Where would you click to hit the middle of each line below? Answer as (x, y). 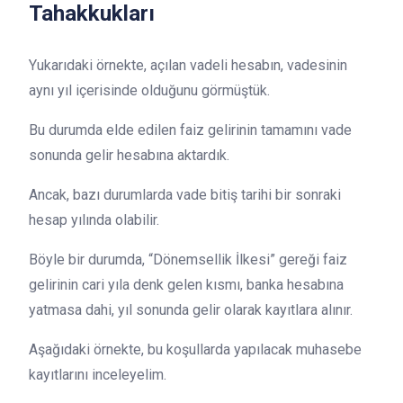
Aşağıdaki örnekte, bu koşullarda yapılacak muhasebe (195, 349)
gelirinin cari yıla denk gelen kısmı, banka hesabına (186, 285)
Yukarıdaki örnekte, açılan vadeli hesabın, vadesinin (188, 65)
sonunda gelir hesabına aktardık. (129, 155)
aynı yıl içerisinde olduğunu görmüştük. (149, 90)
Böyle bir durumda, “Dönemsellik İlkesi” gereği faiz (188, 260)
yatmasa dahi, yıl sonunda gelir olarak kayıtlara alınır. (191, 310)
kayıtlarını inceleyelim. (98, 375)
